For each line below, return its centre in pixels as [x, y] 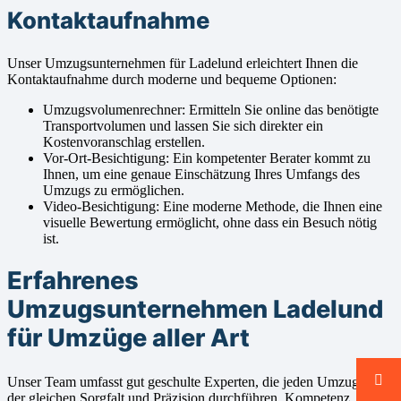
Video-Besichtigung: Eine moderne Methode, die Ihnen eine [213, 206]
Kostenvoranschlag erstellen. [124, 141]
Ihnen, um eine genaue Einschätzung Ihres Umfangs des [201, 174]
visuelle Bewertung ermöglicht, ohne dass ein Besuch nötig [210, 222]
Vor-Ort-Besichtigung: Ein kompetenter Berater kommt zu [207, 158]
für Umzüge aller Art [128, 338]
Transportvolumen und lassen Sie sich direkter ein [183, 125]
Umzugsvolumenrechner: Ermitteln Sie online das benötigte [211, 109]
